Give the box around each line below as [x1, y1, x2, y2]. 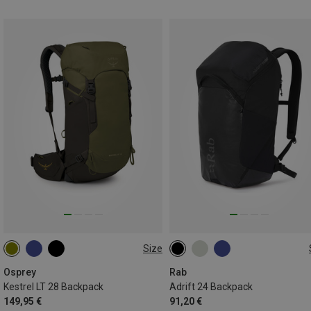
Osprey [3, 267, 36, 278]
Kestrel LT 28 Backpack [3, 281, 103, 293]
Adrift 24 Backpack [169, 281, 253, 293]
